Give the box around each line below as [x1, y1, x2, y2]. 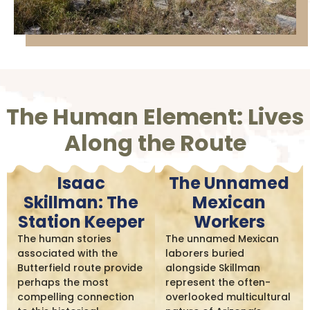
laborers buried [165, 246, 244, 261]
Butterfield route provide [17, 261, 143, 275]
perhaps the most [17, 275, 109, 290]
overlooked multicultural [165, 290, 291, 304]
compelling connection [17, 290, 134, 304]
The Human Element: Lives [6, 101, 304, 133]
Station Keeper [17, 210, 145, 234]
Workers [193, 210, 265, 234]
